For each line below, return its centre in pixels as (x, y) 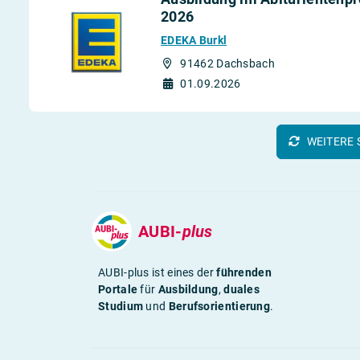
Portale (118, 290)
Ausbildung (188, 290)
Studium (121, 307)
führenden (244, 273)
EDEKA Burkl (194, 41)
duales (242, 290)
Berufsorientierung (219, 307)
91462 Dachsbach (227, 64)
